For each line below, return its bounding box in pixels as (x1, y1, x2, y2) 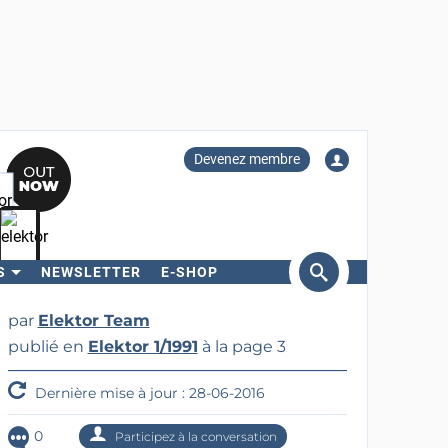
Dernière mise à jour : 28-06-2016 (30, 384, 265, 402)
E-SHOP (160, 264, 218, 280)
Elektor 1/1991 (87, 337, 198, 356)
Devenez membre (193, 151, 300, 167)
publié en (7, 337, 88, 356)
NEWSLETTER (40, 264, 141, 280)
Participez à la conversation (111, 429, 277, 444)
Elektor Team (37, 311, 150, 330)
